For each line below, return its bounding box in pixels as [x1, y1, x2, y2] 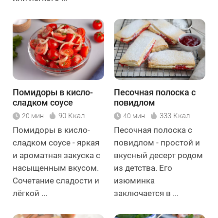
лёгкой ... [13, 188, 47, 198]
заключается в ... [114, 188, 179, 198]
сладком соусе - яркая [13, 138, 99, 147]
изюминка [114, 176, 155, 185]
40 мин [123, 112, 145, 120]
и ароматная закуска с [13, 150, 100, 160]
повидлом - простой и [114, 138, 200, 147]
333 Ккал [160, 111, 190, 120]
